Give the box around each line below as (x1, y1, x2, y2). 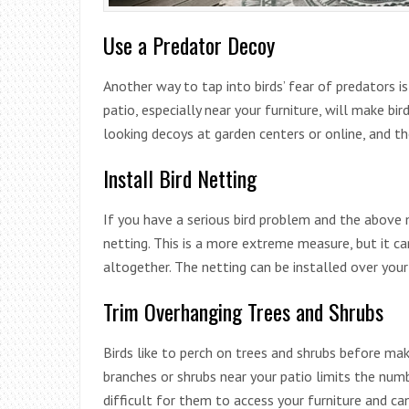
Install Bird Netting (103, 161, 257, 194)
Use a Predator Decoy (103, 27, 275, 61)
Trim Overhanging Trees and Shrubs (103, 294, 383, 328)
